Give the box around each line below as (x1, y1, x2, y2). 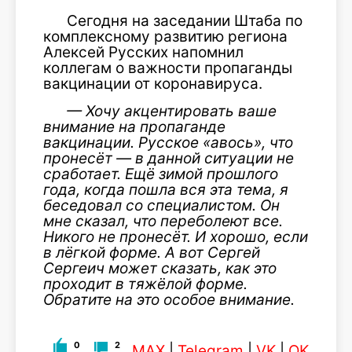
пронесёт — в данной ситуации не (43, 149, 294, 167)
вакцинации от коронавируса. (43, 75, 262, 93)
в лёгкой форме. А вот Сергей (43, 244, 260, 262)
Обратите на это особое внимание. (43, 291, 295, 309)
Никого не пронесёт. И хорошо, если (43, 228, 308, 246)
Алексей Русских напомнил (43, 43, 244, 61)
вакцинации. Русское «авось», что (43, 134, 293, 152)
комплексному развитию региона (43, 27, 288, 46)
